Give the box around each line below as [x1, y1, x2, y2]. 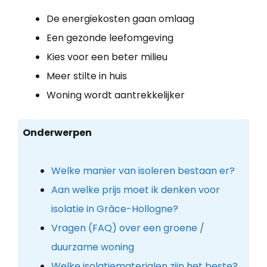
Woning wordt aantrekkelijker [46, 88, 185, 102]
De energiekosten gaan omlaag [46, 11, 194, 26]
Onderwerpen [22, 126, 92, 140]
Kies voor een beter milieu [46, 49, 167, 64]
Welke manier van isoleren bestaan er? [51, 164, 235, 178]
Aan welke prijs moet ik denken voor [51, 183, 220, 197]
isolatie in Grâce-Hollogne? [51, 202, 178, 216]
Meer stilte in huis [46, 69, 127, 83]
